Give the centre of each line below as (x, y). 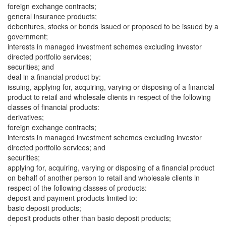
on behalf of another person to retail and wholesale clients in (104, 178)
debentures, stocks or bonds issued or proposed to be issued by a (113, 26)
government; (28, 36)
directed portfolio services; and (56, 147)
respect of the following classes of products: (77, 188)
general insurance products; (52, 16)
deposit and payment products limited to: (72, 198)
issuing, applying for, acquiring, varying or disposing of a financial (111, 87)
